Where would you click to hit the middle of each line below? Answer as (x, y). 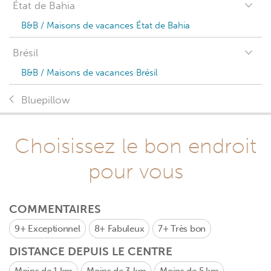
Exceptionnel (54, 229)
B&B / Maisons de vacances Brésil (90, 73)
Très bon (188, 229)
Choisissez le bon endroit (135, 146)
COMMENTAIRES (55, 209)
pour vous (135, 171)
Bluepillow (46, 100)
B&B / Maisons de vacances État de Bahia (106, 25)
